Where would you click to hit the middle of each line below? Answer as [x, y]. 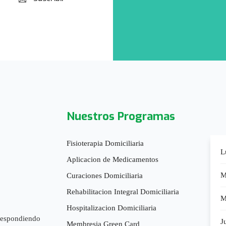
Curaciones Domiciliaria [105, 175]
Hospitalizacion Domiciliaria [111, 208]
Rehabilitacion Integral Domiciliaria [123, 191]
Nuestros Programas [121, 116]
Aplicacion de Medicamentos [112, 159]
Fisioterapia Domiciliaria [105, 143]
